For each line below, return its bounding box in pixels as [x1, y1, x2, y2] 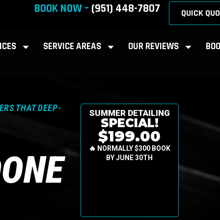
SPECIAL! [100, 116, 159, 131]
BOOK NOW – [34, 1, 92, 16]
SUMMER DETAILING [89, 108, 170, 118]
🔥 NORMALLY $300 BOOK [88, 144, 170, 153]
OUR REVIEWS [128, 40, 179, 53]
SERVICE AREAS [43, 40, 101, 53]
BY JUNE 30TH [106, 154, 153, 162]
